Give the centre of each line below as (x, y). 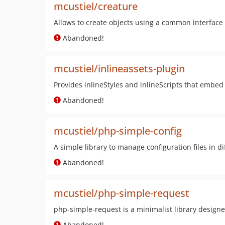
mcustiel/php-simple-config (118, 131)
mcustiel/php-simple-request (122, 193)
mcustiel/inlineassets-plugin (119, 69)
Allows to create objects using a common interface (138, 22)
